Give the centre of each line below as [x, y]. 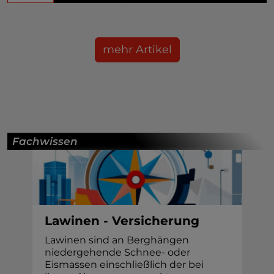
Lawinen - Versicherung [122, 220]
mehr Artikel [137, 49]
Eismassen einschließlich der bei [124, 264]
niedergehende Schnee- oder [117, 252]
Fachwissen [45, 141]
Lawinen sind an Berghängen [117, 240]
